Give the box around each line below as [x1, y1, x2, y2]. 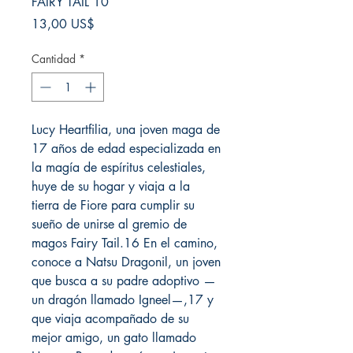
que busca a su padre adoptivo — [32, 273, 216, 289]
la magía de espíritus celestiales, [32, 159, 206, 176]
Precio [94, 15, 127, 32]
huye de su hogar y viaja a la [32, 178, 190, 195]
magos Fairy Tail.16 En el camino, [32, 235, 217, 251]
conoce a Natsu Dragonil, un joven [32, 254, 221, 270]
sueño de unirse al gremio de [32, 216, 187, 232]
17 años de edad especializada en [32, 140, 221, 157]
